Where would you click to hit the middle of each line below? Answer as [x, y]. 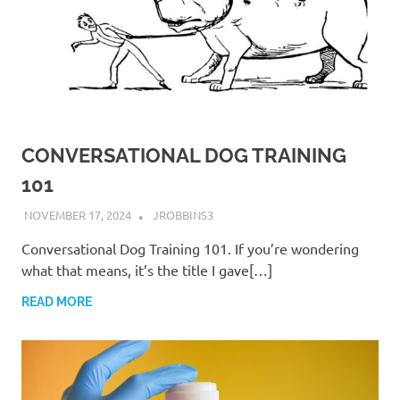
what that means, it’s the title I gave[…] [147, 269]
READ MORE [57, 301]
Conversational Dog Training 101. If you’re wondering [190, 248]
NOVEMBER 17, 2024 [77, 214]
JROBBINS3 [183, 214]
